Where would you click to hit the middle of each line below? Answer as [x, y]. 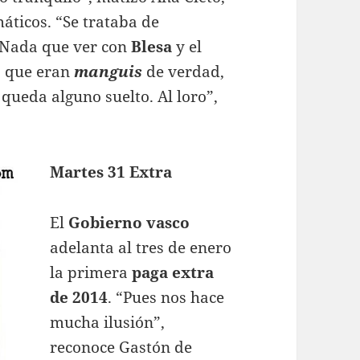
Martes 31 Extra [111, 172]
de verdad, [186, 72]
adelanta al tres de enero [141, 248]
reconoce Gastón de [121, 348]
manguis [110, 72]
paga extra [173, 273]
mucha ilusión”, [108, 323]
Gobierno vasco [129, 223]
